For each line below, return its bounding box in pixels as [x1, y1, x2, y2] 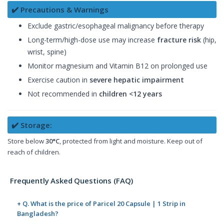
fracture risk [157, 34, 201, 44]
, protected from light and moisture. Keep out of [59, 136, 202, 145]
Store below [7, 136, 45, 145]
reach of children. [7, 147, 60, 156]
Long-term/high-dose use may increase [27, 34, 157, 44]
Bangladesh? [17, 208, 58, 218]
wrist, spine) [27, 46, 66, 56]
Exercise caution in [27, 74, 89, 84]
